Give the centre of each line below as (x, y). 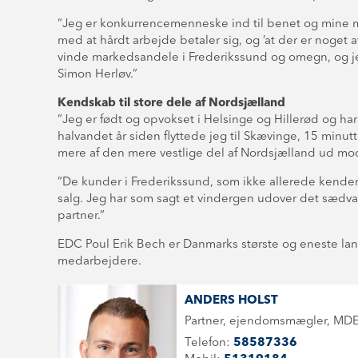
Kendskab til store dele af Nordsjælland (171, 103)
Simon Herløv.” (97, 75)
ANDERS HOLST (231, 301)
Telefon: (209, 343)
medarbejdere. (99, 262)
